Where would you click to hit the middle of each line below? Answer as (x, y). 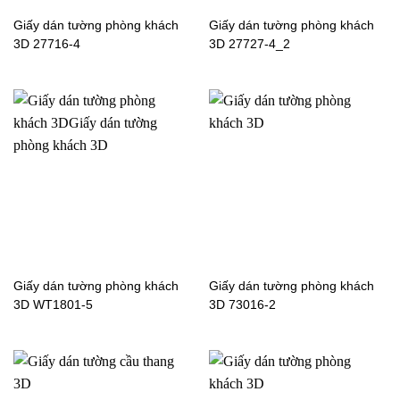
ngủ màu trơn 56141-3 (287, 269)
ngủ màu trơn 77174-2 (92, 269)
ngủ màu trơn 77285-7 (287, 141)
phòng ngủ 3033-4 (80, 141)
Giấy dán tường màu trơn (100, 122)
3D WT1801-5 (53, 305)
